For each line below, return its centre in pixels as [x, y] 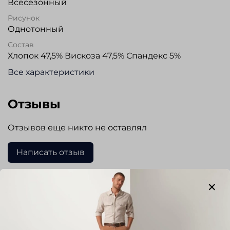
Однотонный [36, 29]
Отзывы [34, 104]
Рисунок [24, 18]
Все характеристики [51, 72]
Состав [21, 45]
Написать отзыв [51, 152]
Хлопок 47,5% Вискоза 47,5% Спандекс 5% [94, 56]
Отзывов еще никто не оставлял [77, 128]
